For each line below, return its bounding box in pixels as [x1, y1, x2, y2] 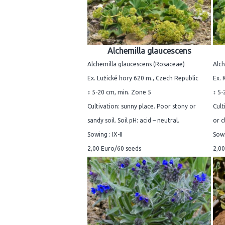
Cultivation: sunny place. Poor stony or [87, 102, 196, 109]
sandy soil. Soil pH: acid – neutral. [87, 117, 179, 124]
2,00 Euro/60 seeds [87, 145, 141, 152]
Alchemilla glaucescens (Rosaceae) [87, 60, 185, 67]
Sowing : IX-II [87, 131, 123, 138]
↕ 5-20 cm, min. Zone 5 [87, 88, 151, 95]
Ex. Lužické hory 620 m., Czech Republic [87, 74, 198, 81]
